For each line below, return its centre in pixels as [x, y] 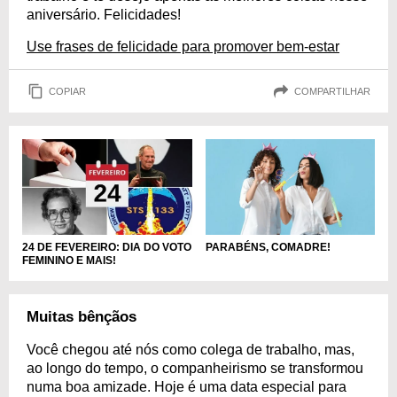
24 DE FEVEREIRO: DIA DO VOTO [107, 247]
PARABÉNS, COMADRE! [268, 247]
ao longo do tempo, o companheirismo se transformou [195, 368]
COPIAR [67, 91]
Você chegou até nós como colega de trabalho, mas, [191, 349]
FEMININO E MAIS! [69, 260]
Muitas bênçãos [82, 316]
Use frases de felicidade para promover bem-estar [183, 47]
